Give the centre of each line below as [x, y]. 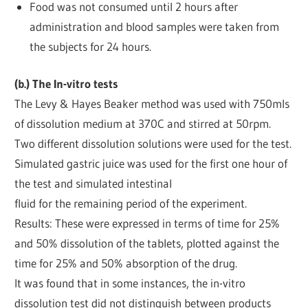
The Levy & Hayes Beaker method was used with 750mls [152, 104]
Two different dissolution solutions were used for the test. [153, 144]
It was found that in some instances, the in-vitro [130, 283]
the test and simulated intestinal [93, 184]
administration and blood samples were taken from [154, 26]
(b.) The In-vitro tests [69, 84]
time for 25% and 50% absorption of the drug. [126, 263]
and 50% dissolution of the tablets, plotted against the [147, 243]
